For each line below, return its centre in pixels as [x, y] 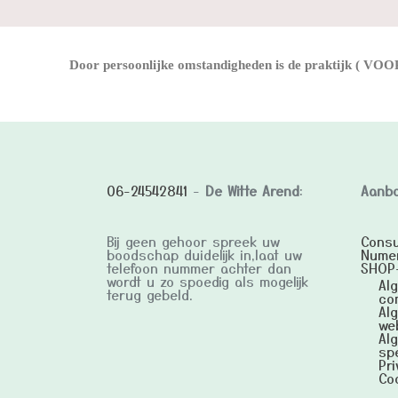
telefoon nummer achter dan [199, 268]
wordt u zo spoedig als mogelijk [207, 282]
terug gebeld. [150, 295]
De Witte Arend [252, 191]
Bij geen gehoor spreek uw [193, 242]
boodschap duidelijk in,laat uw [204, 255]
